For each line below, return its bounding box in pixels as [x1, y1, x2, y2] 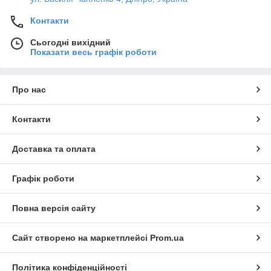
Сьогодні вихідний [30, 37, 111, 47]
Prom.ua [150, 232, 184, 243]
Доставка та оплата [12, 143, 96, 154]
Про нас [12, 84, 46, 94]
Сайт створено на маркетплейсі [12, 232, 150, 243]
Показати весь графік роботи [30, 47, 157, 57]
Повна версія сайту [12, 203, 96, 213]
